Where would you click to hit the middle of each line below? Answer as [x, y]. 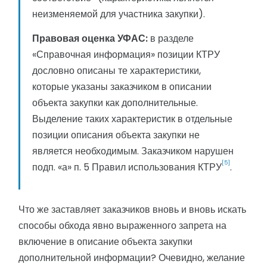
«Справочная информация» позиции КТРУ [126, 55]
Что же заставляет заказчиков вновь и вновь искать [132, 210]
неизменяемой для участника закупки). [119, 14]
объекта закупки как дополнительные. [115, 103]
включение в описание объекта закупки [105, 242]
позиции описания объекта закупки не [116, 135]
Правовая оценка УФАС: [90, 39]
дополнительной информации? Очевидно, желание [132, 258]
